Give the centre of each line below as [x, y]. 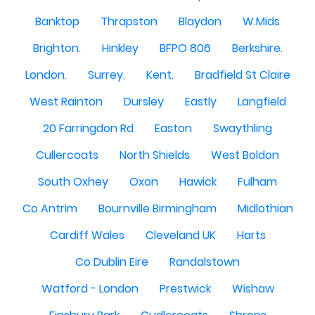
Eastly [200, 102]
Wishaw [253, 289]
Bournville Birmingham [157, 209]
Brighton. [57, 49]
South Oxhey [73, 182]
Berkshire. [257, 49]
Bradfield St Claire [242, 75]
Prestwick [185, 289]
